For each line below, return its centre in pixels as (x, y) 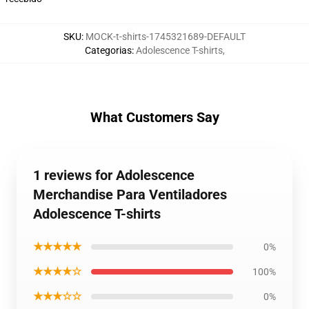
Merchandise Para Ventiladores (130, 195)
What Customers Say (154, 117)
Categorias (108, 50)
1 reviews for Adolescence (114, 175)
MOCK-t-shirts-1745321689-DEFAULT (166, 37)
